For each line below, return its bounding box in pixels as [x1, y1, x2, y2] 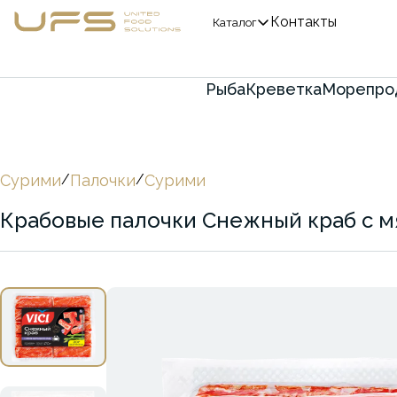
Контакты [270, 13, 337, 31]
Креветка [245, 80, 322, 98]
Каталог [213, 14, 256, 29]
